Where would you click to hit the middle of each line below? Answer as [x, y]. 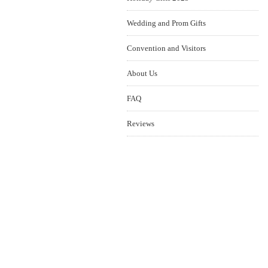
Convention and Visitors [166, 48]
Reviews [141, 124]
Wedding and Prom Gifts [166, 23]
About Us [142, 73]
